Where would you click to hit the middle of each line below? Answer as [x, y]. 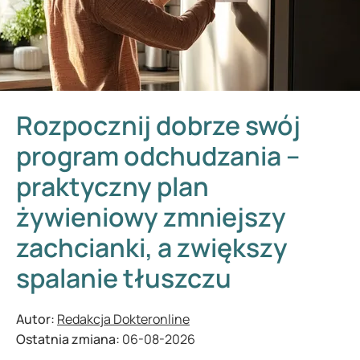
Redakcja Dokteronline [123, 319]
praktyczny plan [112, 186]
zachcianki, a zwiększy [152, 247]
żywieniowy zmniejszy [151, 217]
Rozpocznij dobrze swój [158, 125]
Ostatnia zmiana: [69, 339]
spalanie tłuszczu [124, 278]
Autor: [37, 319]
